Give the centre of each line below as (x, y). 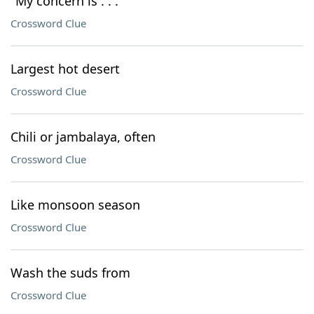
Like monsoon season (75, 205)
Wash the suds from (70, 273)
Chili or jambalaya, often (83, 137)
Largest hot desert (65, 69)
